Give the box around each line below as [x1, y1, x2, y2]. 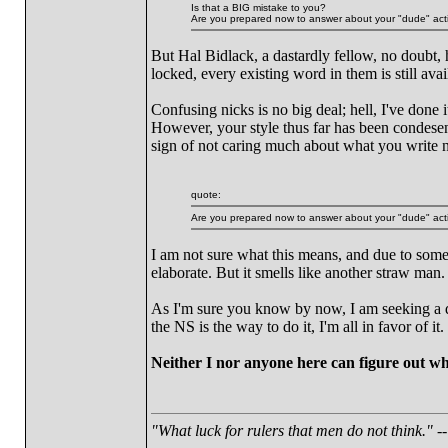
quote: [190, 189, 221, 200]
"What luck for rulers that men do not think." [150, 422, 433, 439]
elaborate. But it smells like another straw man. [150, 264, 445, 281]
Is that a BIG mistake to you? [190, 2, 326, 13]
